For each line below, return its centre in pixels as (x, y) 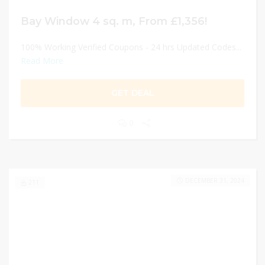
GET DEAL (132, 93)
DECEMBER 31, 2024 (215, 180)
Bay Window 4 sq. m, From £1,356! (114, 21)
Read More (42, 61)
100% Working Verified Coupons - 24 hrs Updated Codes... (131, 47)
